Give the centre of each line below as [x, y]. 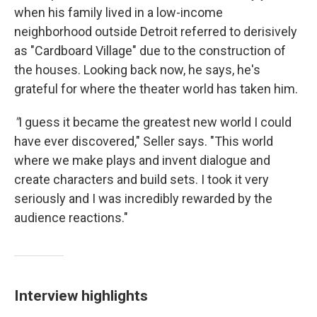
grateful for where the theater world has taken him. [156, 89]
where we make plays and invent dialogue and [142, 160]
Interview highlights [81, 295]
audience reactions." [71, 218]
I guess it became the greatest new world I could [155, 122]
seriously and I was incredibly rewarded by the [143, 198]
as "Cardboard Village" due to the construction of [150, 51]
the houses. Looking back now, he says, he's [137, 70]
